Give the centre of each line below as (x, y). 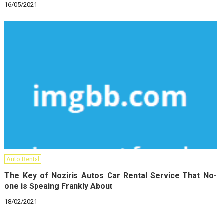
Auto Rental (23, 159)
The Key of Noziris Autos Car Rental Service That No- (111, 175)
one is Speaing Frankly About (59, 186)
